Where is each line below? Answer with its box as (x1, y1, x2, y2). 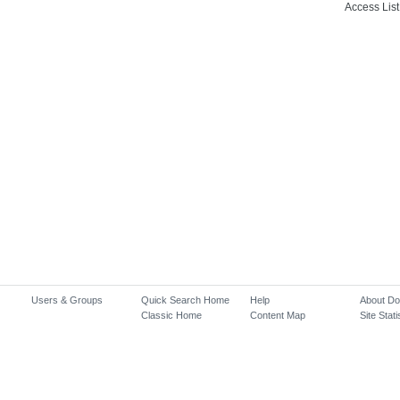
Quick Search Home (140, 295, 229, 305)
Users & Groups (31, 295, 103, 305)
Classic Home (140, 310, 202, 321)
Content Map (250, 310, 306, 321)
